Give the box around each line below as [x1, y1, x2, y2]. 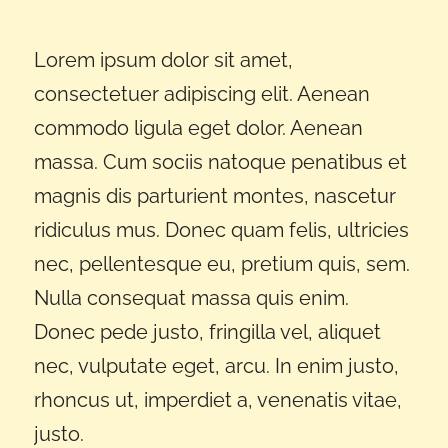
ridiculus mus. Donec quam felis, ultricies [33, 217, 409, 242]
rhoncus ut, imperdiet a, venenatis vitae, [33, 387, 402, 412]
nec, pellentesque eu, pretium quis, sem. [33, 251, 410, 276]
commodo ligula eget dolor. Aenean [33, 115, 363, 140]
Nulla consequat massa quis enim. [33, 285, 349, 310]
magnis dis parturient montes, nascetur [33, 183, 396, 208]
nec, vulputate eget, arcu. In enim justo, [33, 353, 399, 378]
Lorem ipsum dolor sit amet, [33, 47, 293, 72]
